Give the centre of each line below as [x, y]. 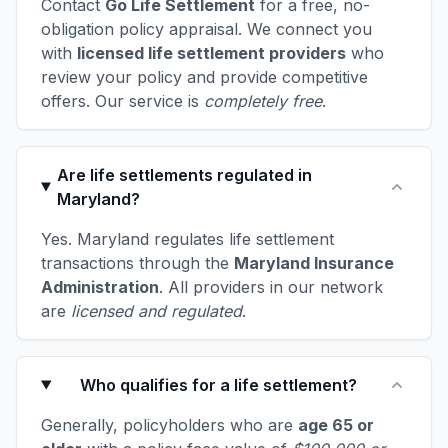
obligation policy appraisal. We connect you [206, 29]
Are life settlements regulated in [185, 175]
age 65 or [336, 425]
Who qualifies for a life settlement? [218, 385]
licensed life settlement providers [211, 53]
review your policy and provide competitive [204, 77]
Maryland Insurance [314, 263]
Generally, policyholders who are [169, 425]
